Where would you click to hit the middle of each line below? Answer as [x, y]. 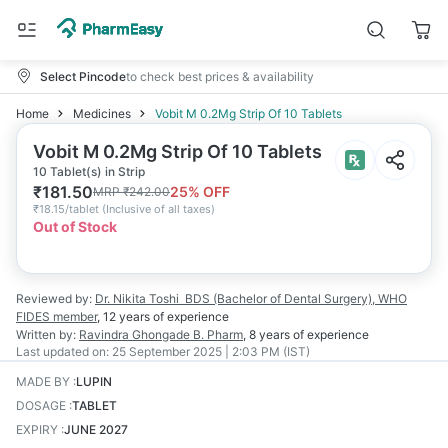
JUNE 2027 [96, 429]
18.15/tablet [69, 209]
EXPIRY [37, 429]
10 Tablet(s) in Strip [89, 171]
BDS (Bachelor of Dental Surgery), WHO [296, 298]
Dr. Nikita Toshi [137, 298]
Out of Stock [75, 226]
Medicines [102, 113]
